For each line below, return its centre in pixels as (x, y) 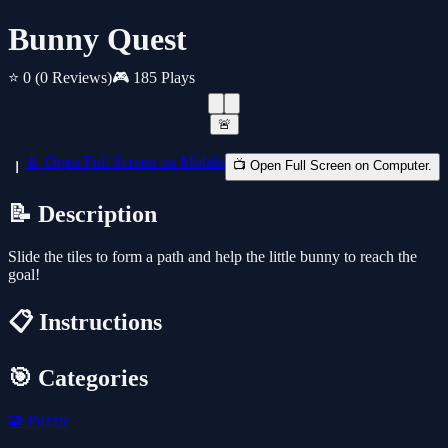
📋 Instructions (85, 322)
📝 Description (82, 214)
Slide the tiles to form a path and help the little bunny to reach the (212, 257)
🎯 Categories (78, 378)
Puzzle (47, 420)
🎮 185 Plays (153, 78)
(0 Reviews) (73, 78)
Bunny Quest (97, 39)
